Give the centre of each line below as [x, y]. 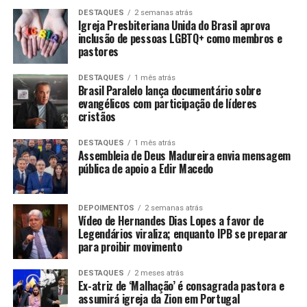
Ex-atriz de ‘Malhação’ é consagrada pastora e [181, 285]
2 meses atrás [159, 273]
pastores [98, 51]
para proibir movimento [130, 246]
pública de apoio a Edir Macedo [146, 168]
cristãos [97, 116]
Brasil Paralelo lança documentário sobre [169, 90]
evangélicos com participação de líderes [168, 103]
